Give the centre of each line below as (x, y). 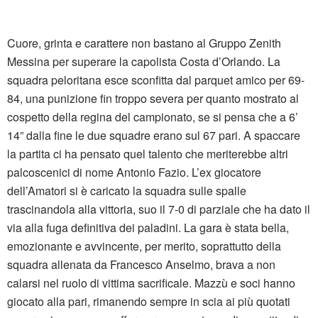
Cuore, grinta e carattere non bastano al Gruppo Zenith (144, 43)
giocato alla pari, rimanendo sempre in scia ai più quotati (149, 302)
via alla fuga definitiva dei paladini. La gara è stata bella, (148, 228)
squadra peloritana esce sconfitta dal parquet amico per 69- (156, 80)
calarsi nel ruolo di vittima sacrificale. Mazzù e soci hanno (151, 283)
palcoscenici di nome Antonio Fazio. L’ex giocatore (134, 172)
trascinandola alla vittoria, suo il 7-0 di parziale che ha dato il (159, 209)
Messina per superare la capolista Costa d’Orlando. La (144, 62)
